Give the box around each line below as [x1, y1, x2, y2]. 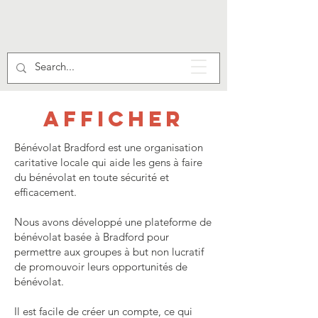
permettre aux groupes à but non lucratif [14, 245, 204, 258]
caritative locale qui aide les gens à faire [14, 155, 202, 169]
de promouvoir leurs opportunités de [14, 260, 187, 273]
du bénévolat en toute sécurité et [14, 170, 169, 184]
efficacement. [14, 185, 77, 199]
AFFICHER [43, 106, 184, 132]
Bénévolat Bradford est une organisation [14, 141, 203, 154]
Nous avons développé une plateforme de [14, 215, 212, 229]
